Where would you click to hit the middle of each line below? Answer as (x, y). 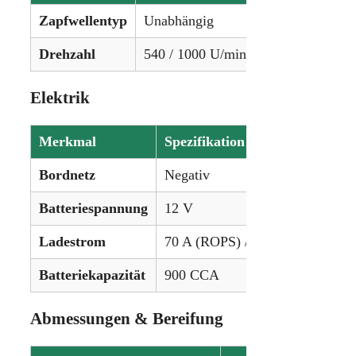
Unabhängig (179, 20)
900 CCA (192, 275)
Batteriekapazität (92, 275)
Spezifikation (205, 141)
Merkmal (68, 141)
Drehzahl (67, 54)
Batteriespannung (93, 208)
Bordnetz (67, 174)
